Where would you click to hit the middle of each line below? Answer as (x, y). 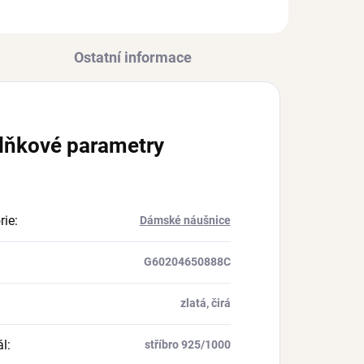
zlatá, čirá (205, 303)
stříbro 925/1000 (187, 344)
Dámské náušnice (185, 220)
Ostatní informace (132, 57)
